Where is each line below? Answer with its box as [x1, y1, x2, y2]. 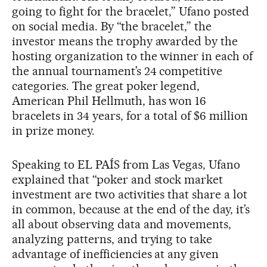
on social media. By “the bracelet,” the [12, 19, 212, 34]
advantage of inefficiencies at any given [12, 247, 219, 262]
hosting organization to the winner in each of [12, 49, 253, 64]
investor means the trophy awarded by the [12, 34, 238, 49]
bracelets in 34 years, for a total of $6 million [12, 108, 249, 123]
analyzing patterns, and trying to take [12, 232, 213, 247]
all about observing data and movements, [12, 217, 232, 232]
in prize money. [12, 123, 95, 138]
